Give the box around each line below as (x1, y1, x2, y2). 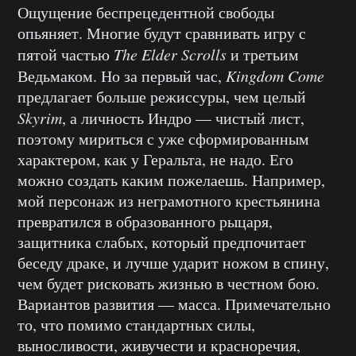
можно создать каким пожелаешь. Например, (17, 169, 325, 192)
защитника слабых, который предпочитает (17, 231, 306, 253)
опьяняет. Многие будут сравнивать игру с (17, 22, 306, 44)
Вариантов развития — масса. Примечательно (17, 293, 331, 315)
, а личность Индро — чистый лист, (62, 107, 304, 130)
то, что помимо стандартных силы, (17, 314, 255, 336)
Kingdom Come (226, 65, 324, 87)
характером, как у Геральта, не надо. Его (17, 149, 293, 171)
